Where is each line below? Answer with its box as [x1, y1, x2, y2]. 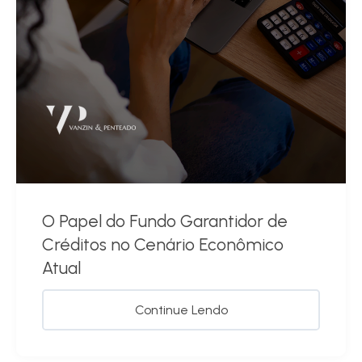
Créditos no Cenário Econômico [42, 234, 284, 255]
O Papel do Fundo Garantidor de [42, 210, 288, 231]
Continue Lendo [134, 301, 228, 318]
